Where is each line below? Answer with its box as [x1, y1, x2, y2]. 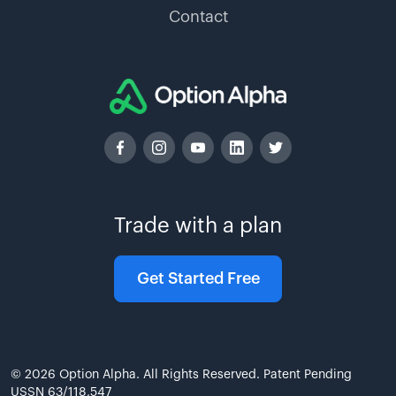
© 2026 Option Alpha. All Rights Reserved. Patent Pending [11, 368, 352, 381]
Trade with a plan [114, 214, 282, 236]
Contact [168, 8, 228, 25]
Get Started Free [136, 270, 260, 286]
